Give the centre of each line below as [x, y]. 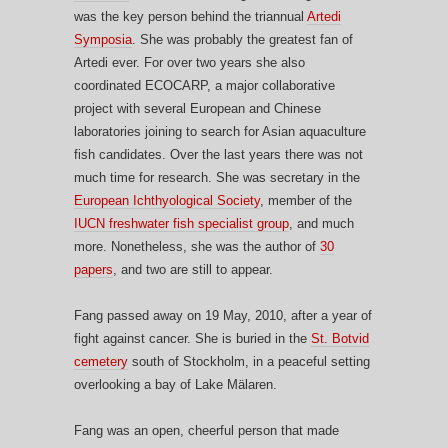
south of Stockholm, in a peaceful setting [249, 361]
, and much [321, 223]
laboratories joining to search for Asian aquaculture [220, 131]
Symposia [103, 39]
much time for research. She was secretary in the [217, 177]
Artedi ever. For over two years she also [189, 62]
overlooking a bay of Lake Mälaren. [175, 384]
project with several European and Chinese [197, 108]
